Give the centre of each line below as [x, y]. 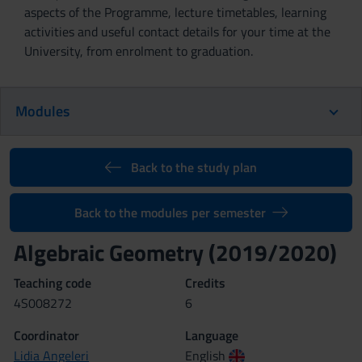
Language [212, 335]
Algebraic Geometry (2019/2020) [175, 253]
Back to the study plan [194, 167]
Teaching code [53, 283]
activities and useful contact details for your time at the [177, 32]
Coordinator [46, 335]
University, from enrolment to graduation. [139, 51]
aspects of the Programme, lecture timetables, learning [175, 12]
